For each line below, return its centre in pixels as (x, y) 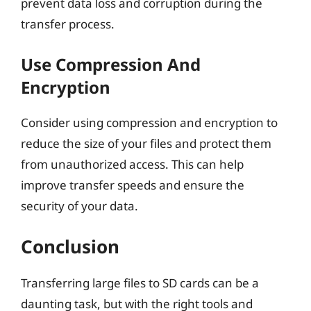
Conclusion (70, 246)
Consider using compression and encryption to (149, 122)
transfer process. (68, 24)
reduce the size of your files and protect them (146, 143)
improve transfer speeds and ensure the (133, 185)
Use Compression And (111, 64)
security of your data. (79, 205)
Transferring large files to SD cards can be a (140, 283)
